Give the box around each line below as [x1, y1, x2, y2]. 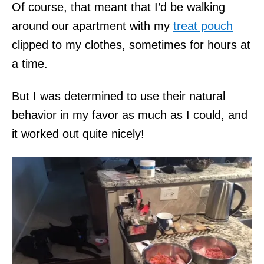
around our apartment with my [12, 19, 173, 32]
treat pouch [173, 19, 233, 32]
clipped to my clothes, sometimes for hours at [12, 38, 250, 51]
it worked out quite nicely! [12, 127, 144, 140]
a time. [12, 57, 48, 70]
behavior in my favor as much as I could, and [12, 108, 247, 121]
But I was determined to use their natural [12, 89, 225, 103]
